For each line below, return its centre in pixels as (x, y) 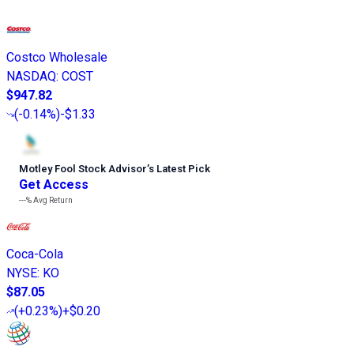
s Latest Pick (179, 168)
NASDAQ (31, 76)
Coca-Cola (35, 254)
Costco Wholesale (57, 57)
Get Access (54, 184)
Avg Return (52, 200)
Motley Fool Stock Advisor (83, 168)
